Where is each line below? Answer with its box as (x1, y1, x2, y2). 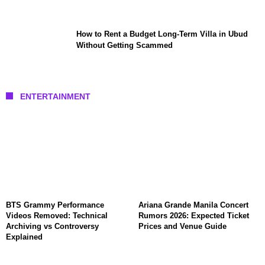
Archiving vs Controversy (6, 221, 99, 231)
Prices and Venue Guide (138, 221, 227, 231)
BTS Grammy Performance (6, 200, 104, 209)
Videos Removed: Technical (6, 211, 108, 220)
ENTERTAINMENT (20, 91, 91, 101)
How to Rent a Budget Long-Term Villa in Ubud (76, 29, 248, 38)
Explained (6, 232, 43, 241)
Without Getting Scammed (76, 40, 173, 50)
